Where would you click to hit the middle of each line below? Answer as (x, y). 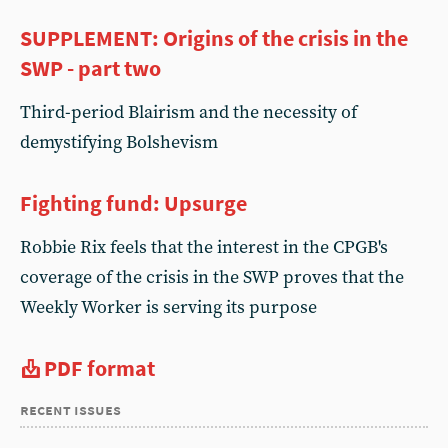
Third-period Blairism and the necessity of (188, 112)
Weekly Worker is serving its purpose (168, 307)
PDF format (99, 368)
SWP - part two (90, 68)
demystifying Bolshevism (119, 142)
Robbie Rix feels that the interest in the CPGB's (204, 247)
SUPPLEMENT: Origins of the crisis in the (214, 38)
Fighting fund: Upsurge (133, 203)
